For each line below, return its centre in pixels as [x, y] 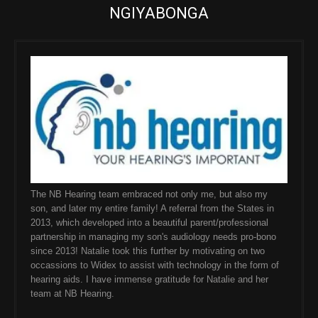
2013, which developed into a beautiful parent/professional [149, 223]
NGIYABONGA [159, 13]
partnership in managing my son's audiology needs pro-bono [153, 237]
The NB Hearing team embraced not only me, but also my [149, 194]
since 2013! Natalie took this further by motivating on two [148, 251]
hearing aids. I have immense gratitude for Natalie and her [149, 280]
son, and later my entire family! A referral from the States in [152, 209]
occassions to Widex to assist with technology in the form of [155, 265]
